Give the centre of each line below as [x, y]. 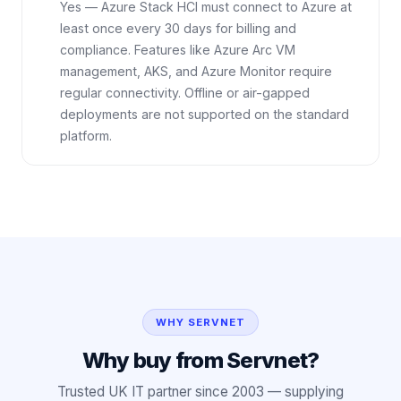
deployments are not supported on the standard [205, 115]
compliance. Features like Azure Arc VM [178, 50]
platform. [86, 136]
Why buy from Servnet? [200, 361]
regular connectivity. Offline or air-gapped [185, 93]
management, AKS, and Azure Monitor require [196, 72]
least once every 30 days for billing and [178, 29]
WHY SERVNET [200, 323]
